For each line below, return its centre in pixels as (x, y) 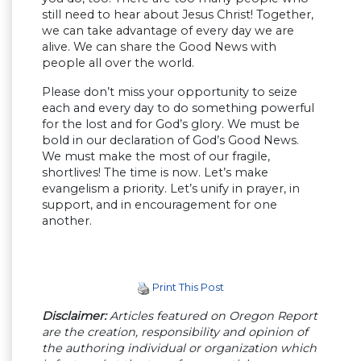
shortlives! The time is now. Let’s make (155, 173)
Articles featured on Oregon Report (212, 315)
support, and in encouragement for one (160, 205)
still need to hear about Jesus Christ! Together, (178, 15)
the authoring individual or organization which (179, 348)
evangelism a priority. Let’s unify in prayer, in (171, 189)
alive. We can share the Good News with (159, 47)
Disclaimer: (74, 315)
